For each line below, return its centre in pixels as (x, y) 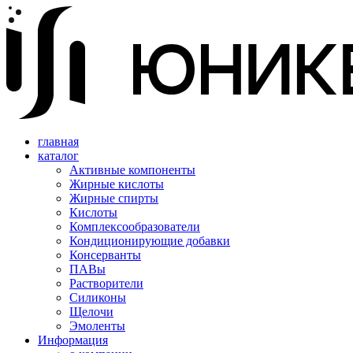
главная (58, 141)
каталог (58, 156)
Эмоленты (97, 326)
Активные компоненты (132, 170)
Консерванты (105, 255)
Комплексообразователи (135, 227)
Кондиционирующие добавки (150, 241)
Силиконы (98, 297)
